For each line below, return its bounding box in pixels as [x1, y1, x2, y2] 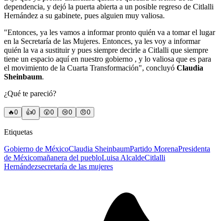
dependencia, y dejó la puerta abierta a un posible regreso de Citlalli [4, 2, 214, 11]
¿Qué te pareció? [4, 89, 56, 98]
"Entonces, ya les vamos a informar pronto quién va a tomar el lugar [4, 28, 215, 37]
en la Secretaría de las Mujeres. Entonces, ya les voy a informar [4, 37, 200, 46]
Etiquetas [4, 128, 33, 137]
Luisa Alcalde [102, 153, 145, 162]
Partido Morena [130, 145, 178, 153]
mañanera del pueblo [37, 153, 102, 162]
